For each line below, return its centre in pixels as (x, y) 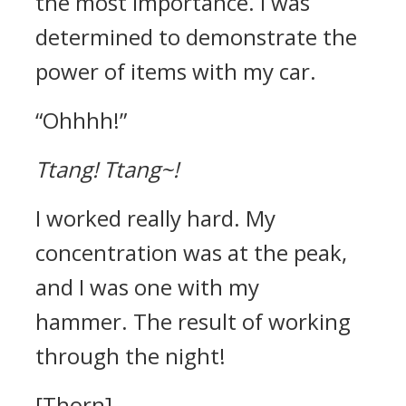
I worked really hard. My (155, 218)
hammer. (84, 321)
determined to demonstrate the (196, 37)
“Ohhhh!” (81, 120)
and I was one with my (147, 287)
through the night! (130, 356)
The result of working (242, 321)
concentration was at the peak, (191, 252)
